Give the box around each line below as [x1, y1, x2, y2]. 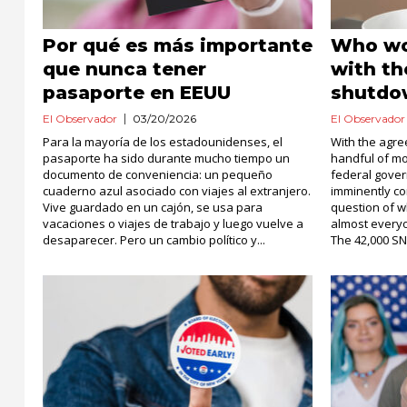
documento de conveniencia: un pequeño [43, 166, 273, 183]
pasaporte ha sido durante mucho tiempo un [43, 150, 290, 166]
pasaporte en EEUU [43, 82, 231, 104]
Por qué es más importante [43, 35, 313, 56]
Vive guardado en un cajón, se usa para [43, 199, 263, 215]
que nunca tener [43, 58, 206, 80]
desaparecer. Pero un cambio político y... [43, 232, 265, 248]
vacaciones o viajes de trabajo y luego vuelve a [43, 215, 303, 232]
